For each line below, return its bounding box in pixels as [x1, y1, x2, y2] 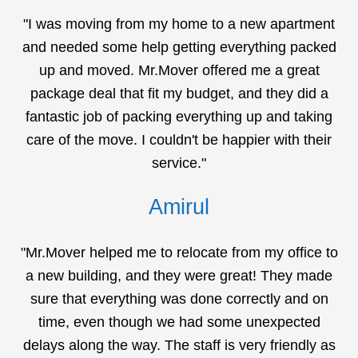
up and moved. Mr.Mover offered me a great [38, 62, 320, 79]
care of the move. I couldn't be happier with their [26, 132, 332, 149]
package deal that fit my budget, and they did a [30, 86, 328, 102]
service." [152, 155, 206, 172]
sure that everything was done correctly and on [30, 291, 328, 308]
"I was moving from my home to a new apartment [23, 16, 335, 33]
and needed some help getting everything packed [22, 39, 336, 56]
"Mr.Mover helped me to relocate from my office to [20, 245, 338, 261]
